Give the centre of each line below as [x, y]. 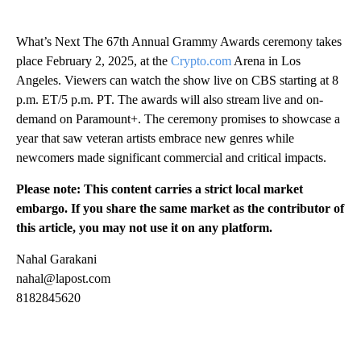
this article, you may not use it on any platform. [144, 228]
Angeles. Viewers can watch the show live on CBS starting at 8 [177, 81]
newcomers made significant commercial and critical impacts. [171, 158]
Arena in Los [266, 61]
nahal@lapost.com [63, 279]
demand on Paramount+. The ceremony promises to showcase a [178, 119]
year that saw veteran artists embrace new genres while [155, 139]
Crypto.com [201, 61]
